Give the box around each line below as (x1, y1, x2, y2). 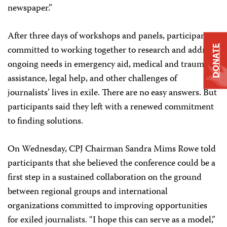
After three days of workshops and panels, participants (8, 29, 212, 44)
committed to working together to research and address (8, 43, 217, 58)
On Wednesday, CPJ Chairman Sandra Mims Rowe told (8, 142, 216, 157)
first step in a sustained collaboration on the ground (8, 170, 202, 185)
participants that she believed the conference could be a (8, 156, 215, 171)
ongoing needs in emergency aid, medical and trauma (8, 57, 208, 72)
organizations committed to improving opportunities (8, 199, 207, 214)
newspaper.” (8, 1, 52, 16)
